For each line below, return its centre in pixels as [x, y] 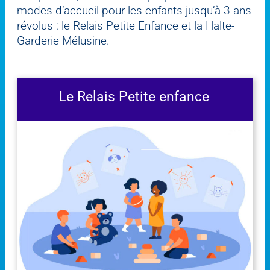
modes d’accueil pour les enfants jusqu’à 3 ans [134, 10]
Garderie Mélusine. [63, 40]
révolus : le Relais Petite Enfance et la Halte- [126, 25]
